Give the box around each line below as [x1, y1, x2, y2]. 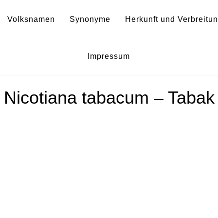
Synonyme [69, 15, 110, 23]
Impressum [88, 52, 130, 60]
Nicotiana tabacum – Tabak [3, 88, 215, 108]
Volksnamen [7, 15, 55, 23]
